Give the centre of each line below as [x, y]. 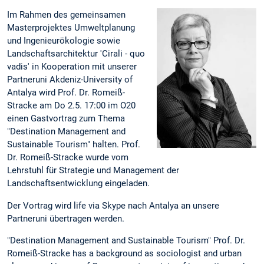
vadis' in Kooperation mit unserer [72, 67]
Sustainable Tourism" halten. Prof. [74, 145]
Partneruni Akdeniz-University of [70, 80]
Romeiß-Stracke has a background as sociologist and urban [124, 253]
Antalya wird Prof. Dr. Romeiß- [66, 93]
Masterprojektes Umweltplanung [71, 28]
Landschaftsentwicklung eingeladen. [78, 184]
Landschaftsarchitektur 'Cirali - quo [76, 54]
